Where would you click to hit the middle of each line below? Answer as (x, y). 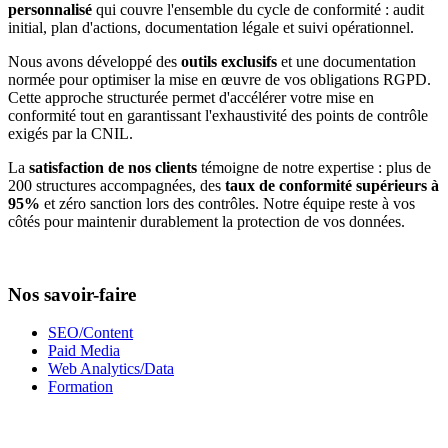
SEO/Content (90, 333)
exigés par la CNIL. (70, 134)
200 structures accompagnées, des (116, 186)
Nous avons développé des (94, 62)
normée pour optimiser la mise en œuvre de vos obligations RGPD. (219, 80)
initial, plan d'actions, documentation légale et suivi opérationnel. (211, 28)
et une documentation (346, 62)
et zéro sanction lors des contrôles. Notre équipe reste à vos (227, 204)
